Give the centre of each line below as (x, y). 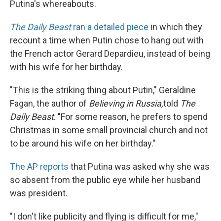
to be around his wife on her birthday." (83, 143)
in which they (175, 27)
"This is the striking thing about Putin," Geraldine (103, 90)
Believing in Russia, (126, 103)
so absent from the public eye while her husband (105, 180)
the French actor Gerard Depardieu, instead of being (110, 53)
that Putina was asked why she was (139, 166)
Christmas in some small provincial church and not (109, 130)
